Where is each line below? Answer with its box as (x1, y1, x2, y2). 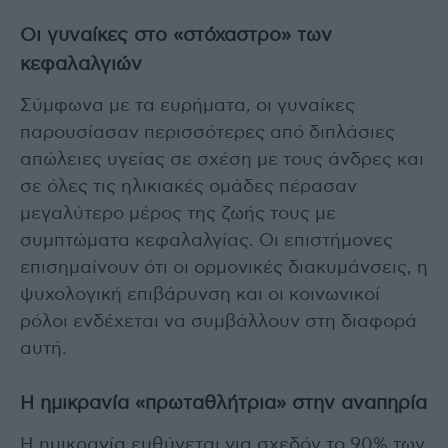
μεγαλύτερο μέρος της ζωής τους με (20, 205, 336, 224)
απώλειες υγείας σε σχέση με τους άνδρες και (20, 151, 424, 170)
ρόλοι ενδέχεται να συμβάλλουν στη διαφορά (20, 313, 417, 332)
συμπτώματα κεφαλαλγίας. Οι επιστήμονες (20, 232, 393, 251)
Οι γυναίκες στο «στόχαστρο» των (20, 26, 332, 46)
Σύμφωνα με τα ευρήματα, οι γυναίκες (20, 97, 355, 116)
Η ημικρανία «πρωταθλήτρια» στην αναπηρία (20, 394, 427, 414)
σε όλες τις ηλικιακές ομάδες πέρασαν (20, 178, 357, 197)
